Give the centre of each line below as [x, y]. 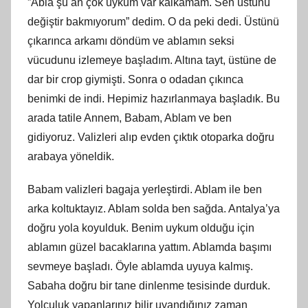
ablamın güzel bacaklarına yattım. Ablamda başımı [150, 247]
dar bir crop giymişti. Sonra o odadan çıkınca [135, 79]
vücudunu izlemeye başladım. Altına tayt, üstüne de [152, 60]
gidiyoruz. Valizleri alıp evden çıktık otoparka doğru [151, 137]
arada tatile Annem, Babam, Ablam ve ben [130, 118]
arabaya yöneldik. [71, 156]
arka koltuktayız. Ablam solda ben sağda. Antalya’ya [154, 208]
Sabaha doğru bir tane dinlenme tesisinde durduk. [149, 285]
